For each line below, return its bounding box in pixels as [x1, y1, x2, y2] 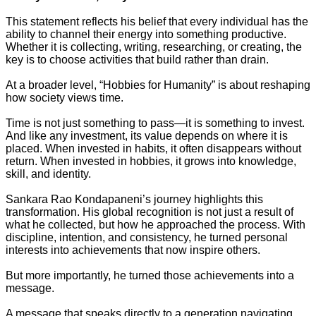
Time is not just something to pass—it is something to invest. [6, 117, 305, 129]
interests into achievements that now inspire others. [6, 244, 260, 256]
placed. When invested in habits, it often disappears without [6, 142, 301, 154]
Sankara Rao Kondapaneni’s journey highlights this [6, 193, 263, 205]
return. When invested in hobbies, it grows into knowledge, [6, 155, 296, 167]
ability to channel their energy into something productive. [6, 28, 286, 40]
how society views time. [6, 92, 123, 104]
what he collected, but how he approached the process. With [6, 219, 305, 231]
